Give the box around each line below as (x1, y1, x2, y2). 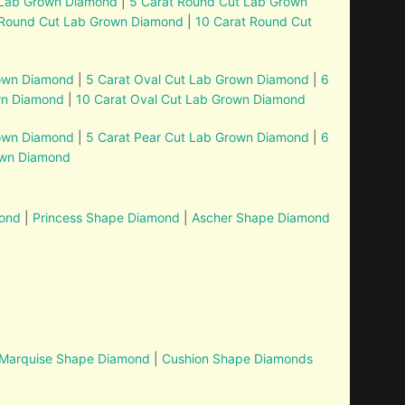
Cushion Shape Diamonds (162, 351, 314, 366)
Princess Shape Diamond (33, 210, 181, 225)
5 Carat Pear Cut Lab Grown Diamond (86, 129, 310, 145)
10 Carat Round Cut (195, 14, 313, 29)
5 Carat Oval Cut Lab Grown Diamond (82, 71, 310, 87)
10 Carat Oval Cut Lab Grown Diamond (76, 91, 306, 107)
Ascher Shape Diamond (192, 210, 331, 225)
